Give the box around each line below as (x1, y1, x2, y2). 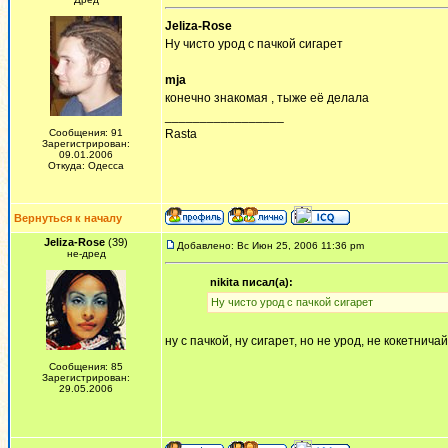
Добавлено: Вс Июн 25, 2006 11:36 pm (177, 240, 364, 251)
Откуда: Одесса (48, 160, 124, 171)
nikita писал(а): (209, 276, 293, 288)
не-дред (66, 248, 106, 259)
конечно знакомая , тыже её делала (165, 91, 369, 105)
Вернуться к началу (14, 212, 122, 224)
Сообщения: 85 (49, 361, 123, 372)
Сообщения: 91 (49, 127, 123, 138)
